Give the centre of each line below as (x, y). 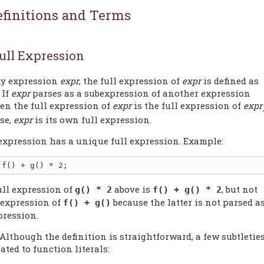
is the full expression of (187, 105)
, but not (240, 189)
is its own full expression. (92, 119)
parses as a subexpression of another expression (140, 93)
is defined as (230, 80)
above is (132, 189)
